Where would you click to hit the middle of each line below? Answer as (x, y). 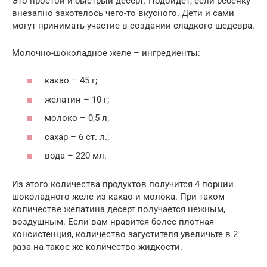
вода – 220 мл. (76, 156)
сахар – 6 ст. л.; (77, 137)
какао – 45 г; (71, 81)
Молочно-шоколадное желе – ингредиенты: (106, 53)
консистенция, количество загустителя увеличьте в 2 (125, 235)
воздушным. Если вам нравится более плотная (113, 222)
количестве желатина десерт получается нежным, (119, 209)
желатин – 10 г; (77, 99)
